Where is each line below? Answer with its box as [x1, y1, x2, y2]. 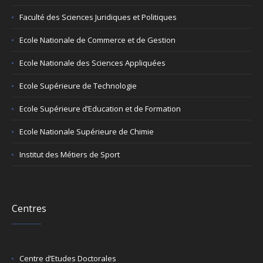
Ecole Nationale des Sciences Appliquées [19, 58, 166, 68]
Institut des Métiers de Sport [19, 149, 120, 160]
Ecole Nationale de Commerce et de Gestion [19, 35, 176, 45]
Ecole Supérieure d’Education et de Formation [19, 103, 181, 114]
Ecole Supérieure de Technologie [19, 80, 137, 91]
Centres [12, 202, 47, 215]
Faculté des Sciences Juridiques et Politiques [19, 12, 177, 22]
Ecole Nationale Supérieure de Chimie [19, 126, 154, 137]
